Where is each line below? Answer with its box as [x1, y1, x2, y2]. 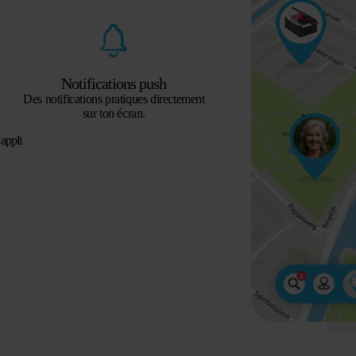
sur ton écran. [82, 106, 146, 121]
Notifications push [61, 75, 167, 93]
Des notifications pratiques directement [23, 92, 205, 106]
